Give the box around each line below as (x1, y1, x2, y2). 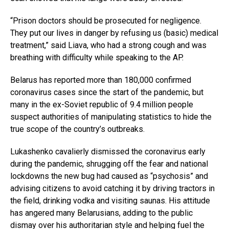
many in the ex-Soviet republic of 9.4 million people (10, 100, 193, 110)
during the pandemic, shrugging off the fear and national (10, 159, 208, 169)
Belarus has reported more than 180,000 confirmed (10, 75, 191, 85)
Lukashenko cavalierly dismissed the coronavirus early (10, 147, 205, 157)
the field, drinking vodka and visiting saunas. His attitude (10, 196, 210, 206)
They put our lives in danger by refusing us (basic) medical (10, 28, 218, 38)
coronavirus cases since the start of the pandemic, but (10, 87, 203, 98)
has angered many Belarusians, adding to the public (10, 208, 193, 218)
